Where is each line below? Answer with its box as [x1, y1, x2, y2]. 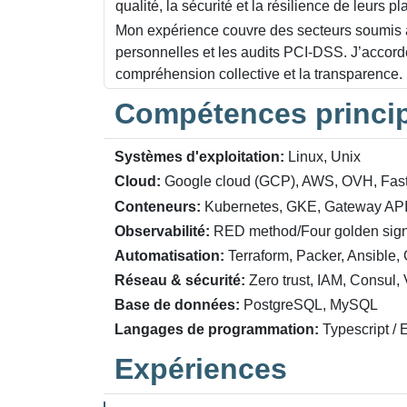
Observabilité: [114, 223, 210, 239]
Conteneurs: [114, 198, 201, 214]
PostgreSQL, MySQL [240, 297, 378, 313]
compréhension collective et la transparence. [115, 65, 402, 82]
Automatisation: [114, 247, 224, 263]
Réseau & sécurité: [114, 273, 245, 289]
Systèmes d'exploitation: [114, 149, 284, 165]
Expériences [114, 352, 287, 385]
